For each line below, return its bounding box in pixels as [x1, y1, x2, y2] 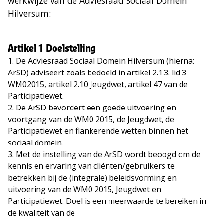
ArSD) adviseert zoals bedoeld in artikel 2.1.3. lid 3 [8, 67, 186, 78]
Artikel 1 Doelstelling [8, 44, 96, 54]
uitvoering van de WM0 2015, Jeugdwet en [8, 184, 161, 195]
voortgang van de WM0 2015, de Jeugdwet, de [8, 114, 174, 125]
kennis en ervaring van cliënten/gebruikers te [8, 161, 175, 172]
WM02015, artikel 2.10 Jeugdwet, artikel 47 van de [8, 79, 188, 90]
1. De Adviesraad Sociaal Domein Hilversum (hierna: [8, 55, 194, 67]
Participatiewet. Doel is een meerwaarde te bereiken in [8, 196, 206, 207]
